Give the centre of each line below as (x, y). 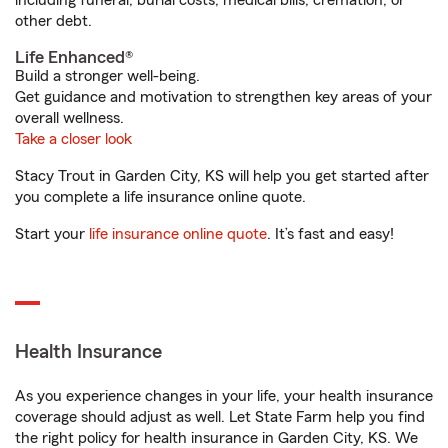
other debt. (53, 21)
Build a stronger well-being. (107, 76)
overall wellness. (69, 118)
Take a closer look (73, 139)
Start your (52, 234)
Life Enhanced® (74, 57)
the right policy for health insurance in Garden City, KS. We (216, 438)
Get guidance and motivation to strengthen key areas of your (223, 97)
